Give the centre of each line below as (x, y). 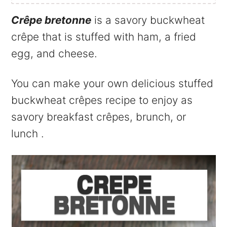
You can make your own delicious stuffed (112, 83)
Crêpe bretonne (51, 20)
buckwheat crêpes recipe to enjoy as (102, 100)
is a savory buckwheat (148, 20)
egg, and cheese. (54, 53)
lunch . (28, 133)
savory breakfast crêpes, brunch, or (99, 117)
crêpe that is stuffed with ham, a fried (104, 36)
